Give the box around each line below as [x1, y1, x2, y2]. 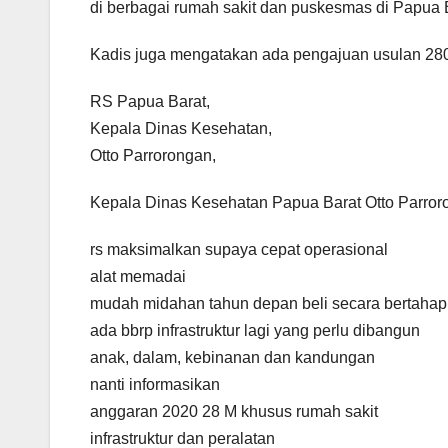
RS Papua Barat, [90, 92, 210, 110]
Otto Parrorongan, [90, 146, 216, 164]
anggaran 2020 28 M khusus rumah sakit [90, 402, 378, 420]
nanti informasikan [90, 375, 220, 393]
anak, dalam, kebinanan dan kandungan [90, 348, 375, 366]
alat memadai [90, 267, 186, 285]
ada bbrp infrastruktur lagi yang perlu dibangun [90, 321, 420, 339]
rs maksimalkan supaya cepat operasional [90, 240, 388, 258]
